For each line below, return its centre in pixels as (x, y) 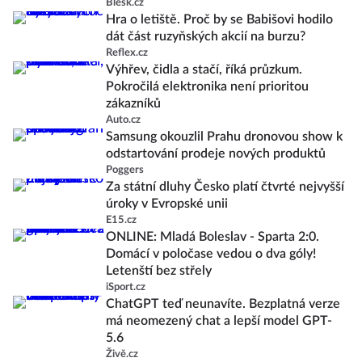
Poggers (125, 170)
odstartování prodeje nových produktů (216, 154)
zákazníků (133, 103)
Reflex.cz (127, 53)
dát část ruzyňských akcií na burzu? (206, 36)
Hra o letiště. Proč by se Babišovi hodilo (219, 19)
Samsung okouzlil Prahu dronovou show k (224, 137)
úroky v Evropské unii (167, 204)
